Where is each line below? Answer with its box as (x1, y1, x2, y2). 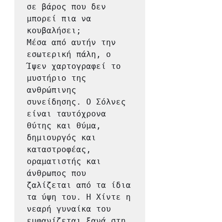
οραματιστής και (27, 157, 101, 166)
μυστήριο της (27, 73, 86, 83)
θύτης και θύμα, (27, 121, 101, 131)
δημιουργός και (27, 133, 96, 143)
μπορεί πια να (27, 14, 91, 24)
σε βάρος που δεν (27, 2, 106, 12)
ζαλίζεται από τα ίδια (27, 180, 131, 190)
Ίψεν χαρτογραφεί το (27, 61, 121, 71)
